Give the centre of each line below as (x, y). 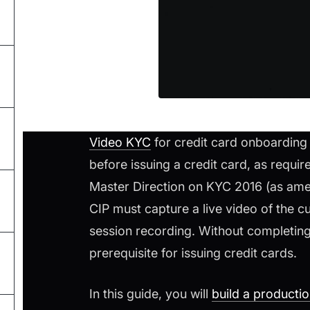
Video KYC (120, 143)
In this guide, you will (151, 294)
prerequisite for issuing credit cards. (193, 253)
